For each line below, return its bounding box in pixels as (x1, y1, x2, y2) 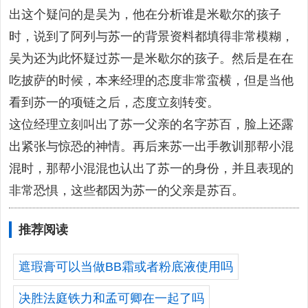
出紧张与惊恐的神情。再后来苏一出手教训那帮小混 (9, 140, 294, 153)
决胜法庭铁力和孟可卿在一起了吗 (19, 291, 204, 305)
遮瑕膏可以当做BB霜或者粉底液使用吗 (19, 259, 233, 274)
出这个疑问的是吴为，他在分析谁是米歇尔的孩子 (9, 8, 281, 21)
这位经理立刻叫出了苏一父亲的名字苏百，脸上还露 (9, 118, 294, 131)
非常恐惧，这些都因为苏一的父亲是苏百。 (9, 184, 244, 197)
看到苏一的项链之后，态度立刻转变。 (9, 96, 219, 109)
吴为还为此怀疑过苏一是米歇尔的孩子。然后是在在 (9, 52, 294, 65)
